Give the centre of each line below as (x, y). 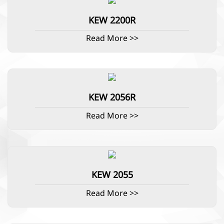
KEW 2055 (112, 175)
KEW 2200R (112, 20)
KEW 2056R (112, 98)
